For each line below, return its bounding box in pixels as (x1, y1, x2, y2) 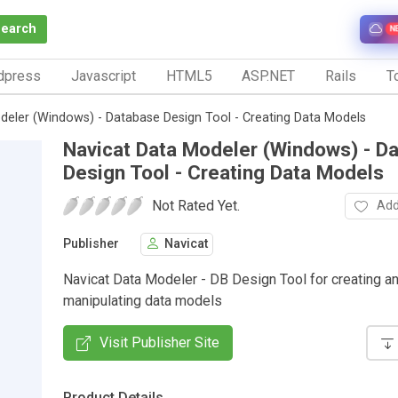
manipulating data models (63, 291, 222, 309)
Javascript (70, 67, 136, 84)
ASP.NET (242, 67, 296, 84)
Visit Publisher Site (99, 333, 219, 351)
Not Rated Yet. (152, 196, 240, 214)
